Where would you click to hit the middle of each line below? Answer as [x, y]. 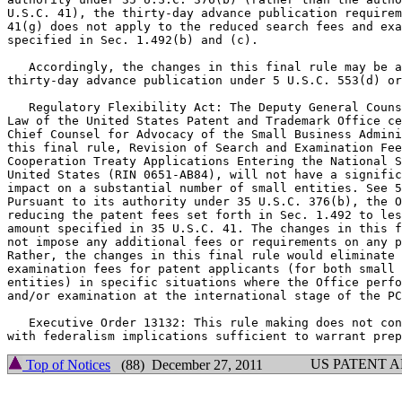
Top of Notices [66, 365]
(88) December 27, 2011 [187, 365]
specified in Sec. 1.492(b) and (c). [133, 40]
